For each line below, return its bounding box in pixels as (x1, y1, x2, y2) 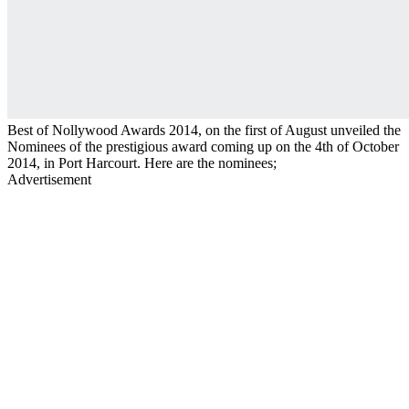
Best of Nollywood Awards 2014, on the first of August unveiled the (7, 121, 401, 138)
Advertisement (7, 171, 91, 187)
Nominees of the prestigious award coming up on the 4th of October (7, 138, 399, 154)
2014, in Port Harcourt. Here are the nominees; (7, 154, 277, 171)
